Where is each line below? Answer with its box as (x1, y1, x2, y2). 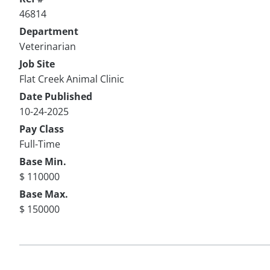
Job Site (19, 57, 55, 71)
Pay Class (19, 122, 64, 136)
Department (19, 24, 78, 38)
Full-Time (19, 137, 60, 151)
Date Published (19, 89, 92, 103)
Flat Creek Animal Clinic (19, 72, 124, 86)
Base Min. (19, 154, 66, 168)
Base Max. (19, 187, 68, 201)
